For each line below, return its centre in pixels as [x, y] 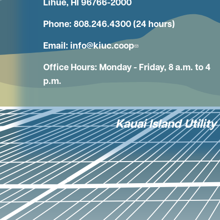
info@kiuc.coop [102, 47]
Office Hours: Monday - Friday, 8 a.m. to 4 [127, 68]
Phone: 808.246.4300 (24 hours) [109, 25]
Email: [57, 47]
